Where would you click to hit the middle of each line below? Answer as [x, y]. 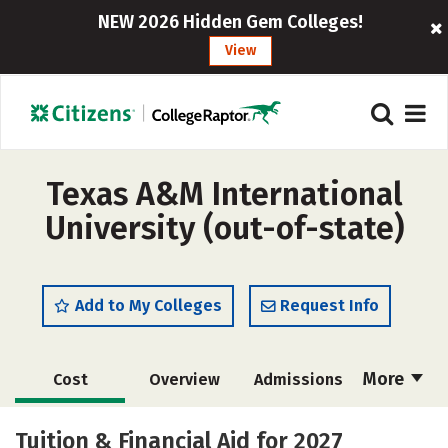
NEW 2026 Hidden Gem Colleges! [231, 22]
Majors [182, 425]
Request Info [329, 305]
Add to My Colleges [148, 305]
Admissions [298, 379]
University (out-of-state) [224, 228]
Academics [70, 425]
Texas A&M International [224, 194]
